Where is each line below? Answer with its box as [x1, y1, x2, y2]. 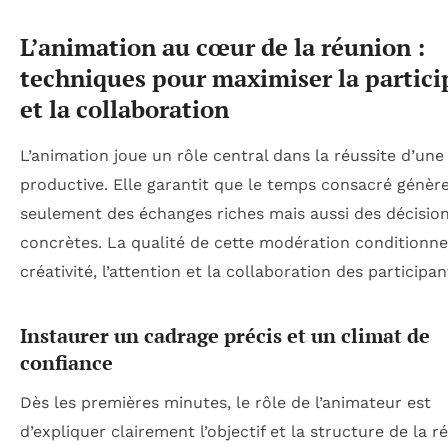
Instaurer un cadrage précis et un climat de [20, 322, 430, 350]
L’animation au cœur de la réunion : [20, 30, 425, 63]
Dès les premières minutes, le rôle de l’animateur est [20, 393, 431, 413]
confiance [20, 349, 113, 377]
